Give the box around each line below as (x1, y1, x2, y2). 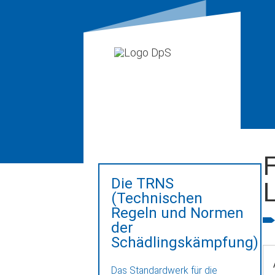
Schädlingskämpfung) (111, 234, 259, 252)
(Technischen (111, 190, 203, 207)
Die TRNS (111, 175, 174, 193)
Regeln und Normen (111, 204, 244, 222)
